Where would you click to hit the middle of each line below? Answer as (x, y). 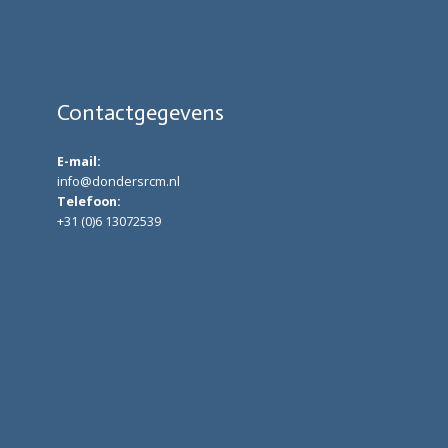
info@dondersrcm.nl (118, 181)
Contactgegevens (140, 112)
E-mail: (78, 161)
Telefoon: (90, 201)
